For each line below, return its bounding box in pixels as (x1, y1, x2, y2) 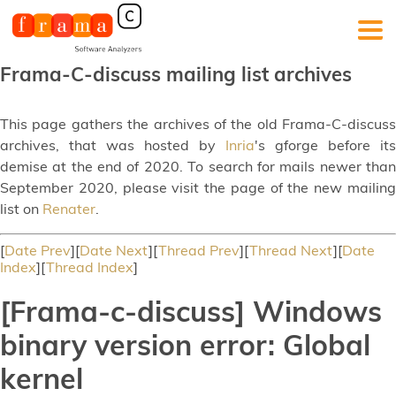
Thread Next (249, 241, 333, 259)
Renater (42, 200, 95, 217)
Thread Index (46, 258, 133, 276)
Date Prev (4, 241, 71, 259)
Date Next (80, 241, 148, 259)
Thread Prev (158, 241, 240, 259)
